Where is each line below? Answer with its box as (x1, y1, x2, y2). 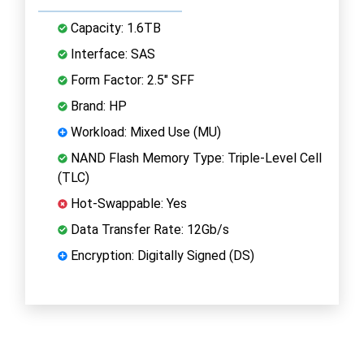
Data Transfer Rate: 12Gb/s (67, 221, 229, 237)
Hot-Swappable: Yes (67, 195, 187, 211)
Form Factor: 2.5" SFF (67, 71, 194, 88)
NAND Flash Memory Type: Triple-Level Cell (67, 149, 322, 166)
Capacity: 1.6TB (67, 19, 161, 36)
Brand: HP (67, 97, 127, 114)
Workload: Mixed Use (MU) (67, 123, 221, 140)
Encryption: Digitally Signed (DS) (67, 247, 254, 263)
